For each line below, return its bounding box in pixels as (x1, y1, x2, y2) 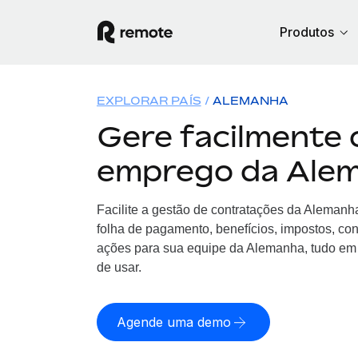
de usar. (96, 261, 141, 274)
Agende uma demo (116, 314, 231, 330)
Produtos (280, 24, 334, 40)
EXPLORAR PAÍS (96, 93, 201, 107)
